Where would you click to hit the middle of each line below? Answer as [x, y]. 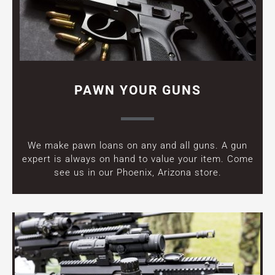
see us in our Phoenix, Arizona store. [137, 172]
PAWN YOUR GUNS [137, 90]
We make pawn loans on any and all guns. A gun [137, 145]
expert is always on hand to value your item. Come [137, 159]
